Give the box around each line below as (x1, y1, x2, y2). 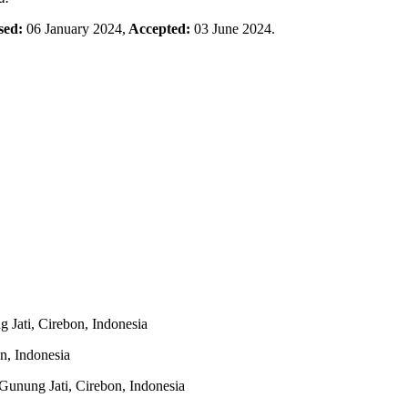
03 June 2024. (194, 21, 275, 37)
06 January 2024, (26, 21, 126, 37)
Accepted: (126, 21, 194, 37)
